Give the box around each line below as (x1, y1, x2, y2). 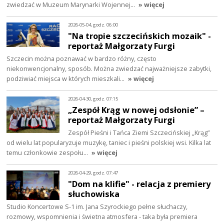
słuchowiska (68, 187, 120, 199)
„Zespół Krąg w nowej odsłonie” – (68, 103, 205, 115)
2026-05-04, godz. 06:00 (68, 21, 118, 28)
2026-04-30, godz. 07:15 (68, 95, 118, 102)
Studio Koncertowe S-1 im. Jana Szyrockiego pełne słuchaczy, (6, 201, 188, 211)
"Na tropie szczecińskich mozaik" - (68, 30, 211, 42)
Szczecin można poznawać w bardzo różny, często (6, 54, 157, 63)
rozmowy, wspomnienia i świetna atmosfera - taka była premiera (6, 211, 198, 221)
